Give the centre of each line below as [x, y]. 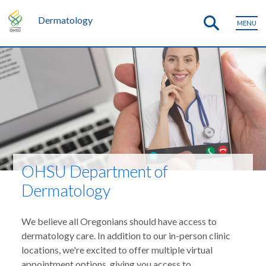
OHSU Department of [95, 172]
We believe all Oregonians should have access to [119, 221]
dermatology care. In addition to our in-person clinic [126, 236]
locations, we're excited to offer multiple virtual [117, 250]
